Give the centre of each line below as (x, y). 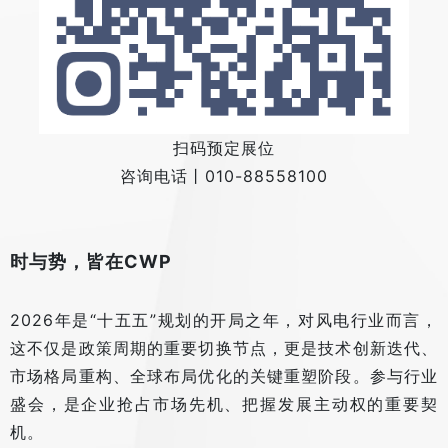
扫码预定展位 (224, 148)
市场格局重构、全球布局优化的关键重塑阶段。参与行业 (224, 376)
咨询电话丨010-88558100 (224, 176)
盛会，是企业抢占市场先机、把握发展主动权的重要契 (224, 404)
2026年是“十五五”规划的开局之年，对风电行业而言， (224, 320)
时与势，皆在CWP (91, 262)
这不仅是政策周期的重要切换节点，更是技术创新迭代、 (224, 348)
